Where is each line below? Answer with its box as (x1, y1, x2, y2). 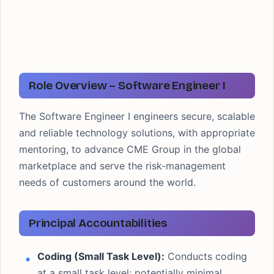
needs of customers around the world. (19, 176, 196, 188)
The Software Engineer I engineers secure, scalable (19, 110, 255, 122)
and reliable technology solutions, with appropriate (19, 127, 255, 139)
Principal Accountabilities (29, 216, 168, 230)
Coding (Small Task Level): (37, 250, 165, 262)
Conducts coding (165, 250, 247, 262)
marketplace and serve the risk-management (19, 160, 226, 172)
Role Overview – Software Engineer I (29, 78, 226, 92)
